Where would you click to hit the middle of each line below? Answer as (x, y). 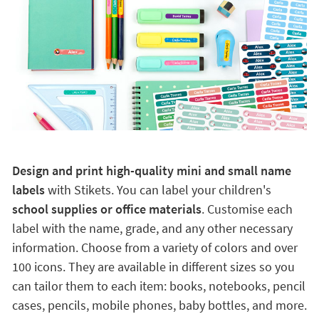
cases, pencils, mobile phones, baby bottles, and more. (159, 305)
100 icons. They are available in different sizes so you (153, 266)
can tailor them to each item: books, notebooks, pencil (158, 286)
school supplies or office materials (106, 209)
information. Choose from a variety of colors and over (155, 247)
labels (28, 189)
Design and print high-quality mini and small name (151, 170)
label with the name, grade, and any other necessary (152, 228)
